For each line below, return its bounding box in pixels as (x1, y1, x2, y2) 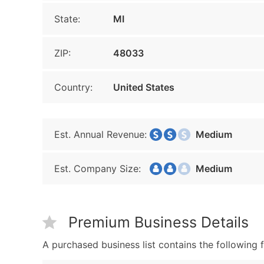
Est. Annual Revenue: (54, 128, 147, 140)
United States (113, 81, 174, 93)
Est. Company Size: (54, 163, 141, 174)
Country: (54, 81, 93, 93)
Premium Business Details (68, 213, 249, 231)
